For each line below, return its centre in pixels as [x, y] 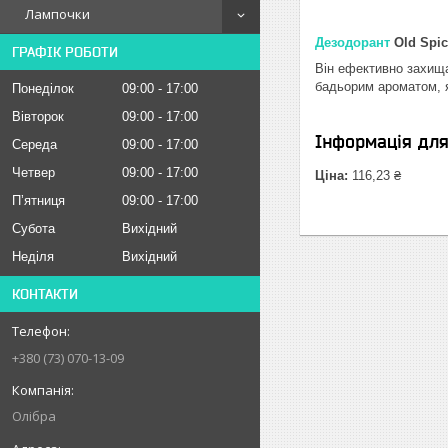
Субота [33, 228]
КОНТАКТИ [45, 293]
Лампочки [57, 13]
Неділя [33, 256]
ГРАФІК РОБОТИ [65, 51]
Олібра [34, 415]
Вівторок [38, 116]
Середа [34, 144]
